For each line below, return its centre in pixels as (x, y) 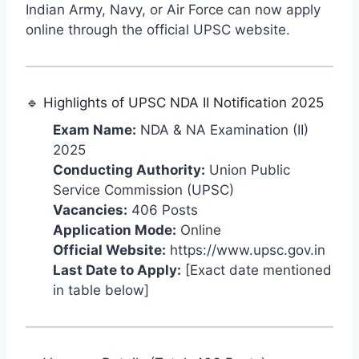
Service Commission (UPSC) (143, 190)
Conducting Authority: (129, 169)
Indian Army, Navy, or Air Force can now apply (173, 10)
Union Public (248, 169)
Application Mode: (115, 230)
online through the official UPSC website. (158, 30)
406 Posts (163, 210)
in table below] (101, 290)
